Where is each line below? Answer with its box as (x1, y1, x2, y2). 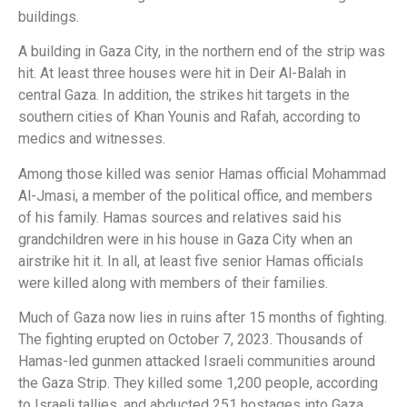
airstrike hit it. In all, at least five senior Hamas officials (18, 252, 363, 270)
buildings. (18, 8, 79, 26)
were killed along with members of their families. (18, 273, 328, 292)
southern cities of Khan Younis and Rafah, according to (18, 108, 361, 126)
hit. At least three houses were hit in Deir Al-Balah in (18, 65, 346, 83)
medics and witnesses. (18, 130, 165, 148)
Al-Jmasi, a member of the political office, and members (18, 186, 372, 204)
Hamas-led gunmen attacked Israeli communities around (18, 352, 375, 371)
